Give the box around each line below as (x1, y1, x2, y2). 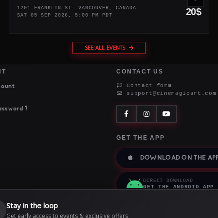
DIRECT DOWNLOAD (143, 178, 193, 184)
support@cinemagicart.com (123, 90, 217, 96)
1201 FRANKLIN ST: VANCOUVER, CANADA (17, 5, 143, 11)
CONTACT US (116, 68, 164, 75)
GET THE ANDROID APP (143, 184, 214, 190)
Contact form (123, 82, 172, 89)
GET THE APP (116, 134, 165, 141)
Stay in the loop (6, 200, 58, 210)
